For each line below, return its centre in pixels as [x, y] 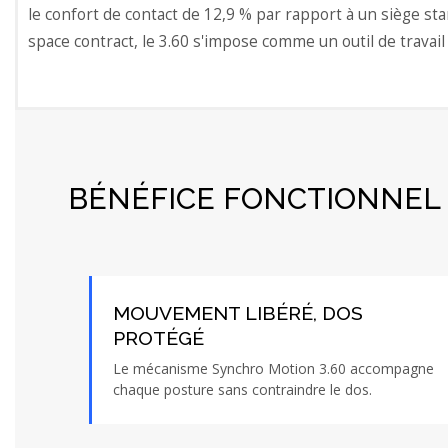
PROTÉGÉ [158, 338]
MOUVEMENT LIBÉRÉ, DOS [237, 313]
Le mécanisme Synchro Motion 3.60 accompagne [273, 368]
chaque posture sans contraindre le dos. [242, 389]
